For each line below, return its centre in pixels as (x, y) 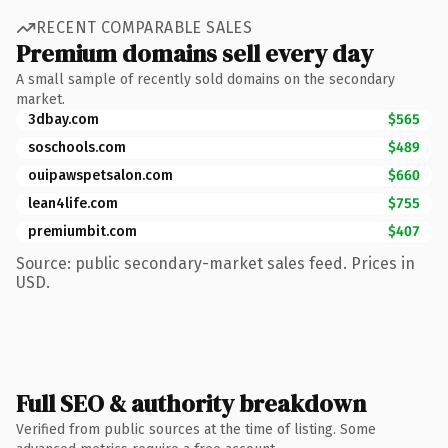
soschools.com (77, 147)
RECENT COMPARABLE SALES (144, 27)
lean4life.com (73, 203)
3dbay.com (63, 119)
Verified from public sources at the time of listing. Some (196, 429)
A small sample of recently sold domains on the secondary (205, 79)
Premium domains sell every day (194, 53)
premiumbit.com (82, 231)
